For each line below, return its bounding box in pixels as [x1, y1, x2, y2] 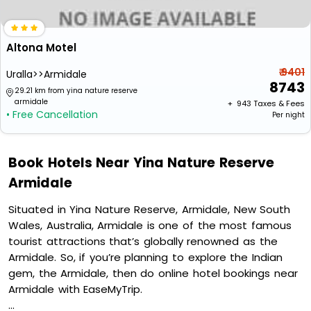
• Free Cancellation [6, 108, 98, 121]
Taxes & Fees [253, 98, 305, 109]
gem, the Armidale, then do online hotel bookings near [8, 266, 298, 280]
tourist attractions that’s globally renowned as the [8, 234, 278, 249]
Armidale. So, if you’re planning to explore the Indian [8, 250, 283, 264]
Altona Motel [6, 40, 76, 55]
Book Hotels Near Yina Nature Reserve [8, 153, 275, 172]
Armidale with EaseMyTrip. [8, 282, 146, 296]
